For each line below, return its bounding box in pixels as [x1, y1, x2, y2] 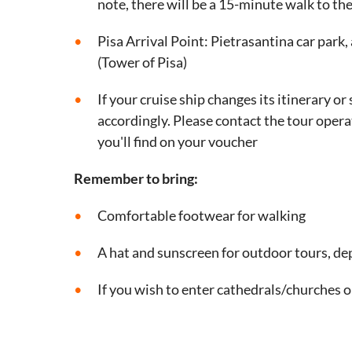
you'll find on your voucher [97, 133, 258, 151]
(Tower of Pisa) [97, 53, 187, 71]
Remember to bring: [74, 170, 198, 188]
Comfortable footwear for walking [97, 207, 306, 225]
